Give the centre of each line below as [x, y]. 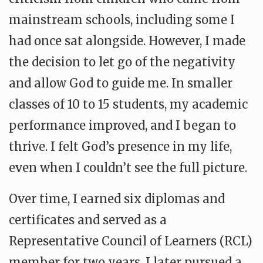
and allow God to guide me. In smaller [121, 83]
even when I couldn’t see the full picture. [128, 168]
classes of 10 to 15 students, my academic [128, 104]
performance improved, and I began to [122, 125]
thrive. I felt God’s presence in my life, [120, 146]
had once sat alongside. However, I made [127, 41]
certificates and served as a [88, 220]
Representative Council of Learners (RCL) [131, 241]
